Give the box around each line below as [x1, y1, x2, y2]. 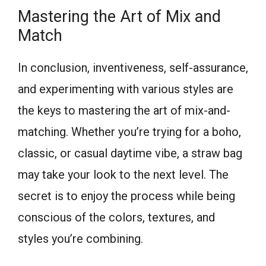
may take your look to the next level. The [18, 167, 229, 182]
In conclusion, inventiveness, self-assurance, [18, 60, 248, 75]
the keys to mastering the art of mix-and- [18, 103, 230, 118]
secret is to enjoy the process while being [18, 188, 235, 203]
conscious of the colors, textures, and [18, 210, 215, 224]
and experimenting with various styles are [18, 81, 233, 96]
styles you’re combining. [18, 231, 143, 246]
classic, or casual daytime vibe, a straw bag [18, 145, 242, 160]
